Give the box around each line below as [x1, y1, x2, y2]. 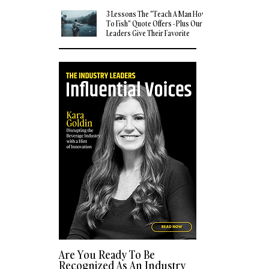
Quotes [106, 38, 129, 48]
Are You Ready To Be [58, 247, 155, 263]
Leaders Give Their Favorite [106, 28, 190, 38]
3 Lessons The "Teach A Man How [106, 9, 207, 19]
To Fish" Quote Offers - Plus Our [106, 19, 202, 29]
